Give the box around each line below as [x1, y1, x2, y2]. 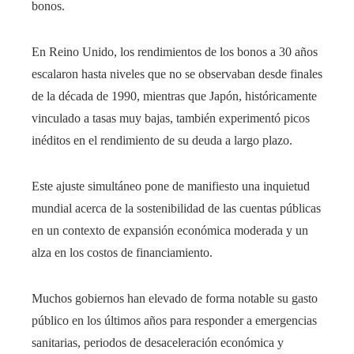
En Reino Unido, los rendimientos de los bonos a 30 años [32, 45, 318, 59]
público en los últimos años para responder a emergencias [32, 314, 317, 328]
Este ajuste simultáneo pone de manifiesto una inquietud [32, 179, 310, 194]
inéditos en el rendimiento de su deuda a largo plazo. [32, 134, 292, 148]
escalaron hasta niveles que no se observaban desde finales [32, 67, 322, 81]
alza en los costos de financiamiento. [32, 246, 213, 260]
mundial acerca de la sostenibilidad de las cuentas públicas [32, 201, 321, 216]
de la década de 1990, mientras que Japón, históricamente [32, 89, 317, 104]
